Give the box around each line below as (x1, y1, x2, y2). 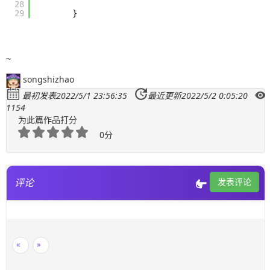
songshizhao (22, 74, 74, 85)
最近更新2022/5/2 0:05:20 (145, 90, 250, 101)
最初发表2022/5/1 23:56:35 (19, 90, 130, 101)
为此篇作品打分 (17, 114, 77, 125)
